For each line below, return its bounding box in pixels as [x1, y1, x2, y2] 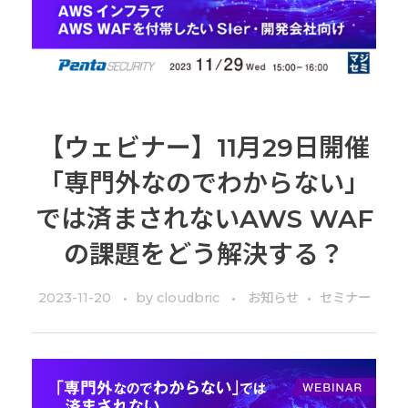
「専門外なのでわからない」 [38, 168, 370, 199]
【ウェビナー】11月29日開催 [38, 132, 370, 164]
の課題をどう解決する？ [64, 239, 344, 270]
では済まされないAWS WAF [35, 203, 373, 235]
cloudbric [156, 289, 223, 306]
